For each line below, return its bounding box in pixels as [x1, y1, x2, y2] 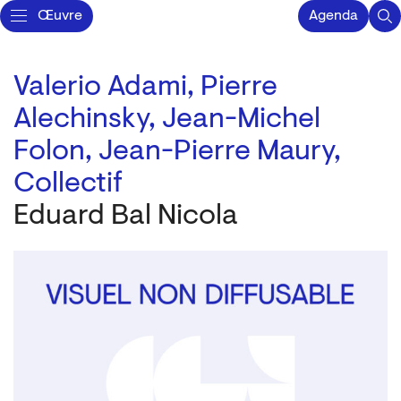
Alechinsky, [13, 106, 162, 134]
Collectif [13, 170, 123, 199]
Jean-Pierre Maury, [98, 138, 341, 166]
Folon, [13, 138, 98, 166]
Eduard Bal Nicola [13, 202, 238, 231]
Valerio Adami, [13, 73, 200, 102]
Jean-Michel [162, 106, 320, 134]
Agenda [309, 9, 358, 23]
